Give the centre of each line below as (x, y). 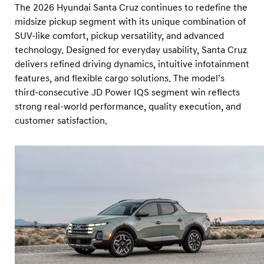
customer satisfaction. (61, 121)
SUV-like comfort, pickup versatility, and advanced (119, 36)
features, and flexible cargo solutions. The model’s (120, 79)
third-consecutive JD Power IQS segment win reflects (127, 93)
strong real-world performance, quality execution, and (128, 107)
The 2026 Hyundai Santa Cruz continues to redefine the (131, 8)
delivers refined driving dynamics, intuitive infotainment (132, 65)
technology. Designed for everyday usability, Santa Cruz (131, 50)
